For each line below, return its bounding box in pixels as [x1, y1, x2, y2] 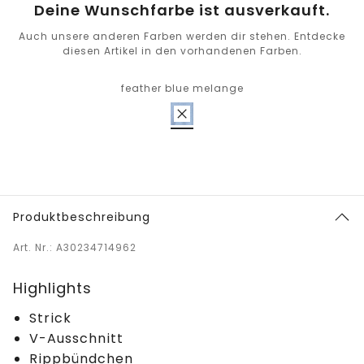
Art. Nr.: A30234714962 [13, 240, 136, 255]
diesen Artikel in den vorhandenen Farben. [62, 44, 302, 58]
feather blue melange [120, 81, 244, 96]
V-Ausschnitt [29, 329, 123, 349]
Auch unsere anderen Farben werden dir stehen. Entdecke [19, 29, 345, 44]
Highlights [13, 278, 92, 299]
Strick [29, 309, 71, 328]
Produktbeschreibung [13, 209, 150, 226]
